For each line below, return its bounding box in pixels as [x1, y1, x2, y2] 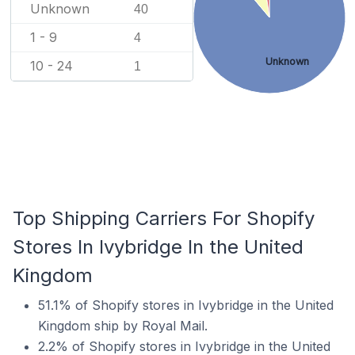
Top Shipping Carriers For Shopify [13, 207, 315, 230]
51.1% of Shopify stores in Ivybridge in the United [38, 297, 334, 313]
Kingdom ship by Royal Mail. [38, 318, 208, 334]
